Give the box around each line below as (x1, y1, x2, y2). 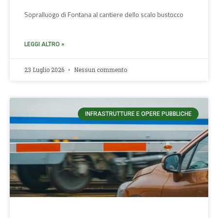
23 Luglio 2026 (24, 66, 66, 73)
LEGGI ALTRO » (24, 41, 64, 48)
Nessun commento (73, 66, 127, 73)
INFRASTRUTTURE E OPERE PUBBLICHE (85, 110, 192, 118)
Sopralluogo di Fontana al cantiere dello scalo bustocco (24, 9, 183, 19)
